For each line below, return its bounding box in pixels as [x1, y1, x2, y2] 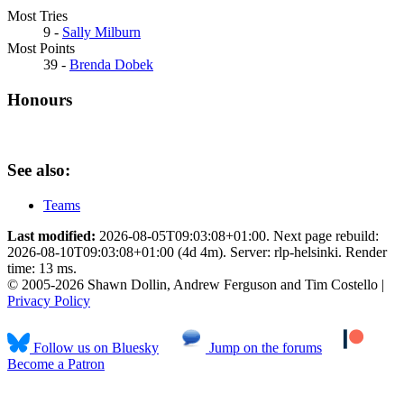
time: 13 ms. [7, 261, 77, 277]
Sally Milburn [62, 23, 141, 40]
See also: [7, 161, 70, 180]
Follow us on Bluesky [30, 340, 159, 356]
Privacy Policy [7, 293, 90, 309]
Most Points [7, 40, 75, 56]
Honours [7, 89, 72, 109]
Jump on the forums [206, 340, 322, 356]
